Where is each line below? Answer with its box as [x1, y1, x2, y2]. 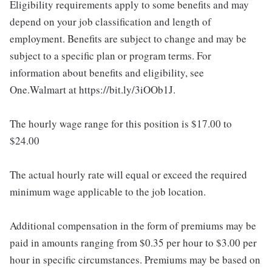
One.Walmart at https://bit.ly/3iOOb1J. [10, 82, 175, 97]
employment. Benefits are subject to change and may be [10, 31, 246, 46]
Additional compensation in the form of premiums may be [10, 218, 256, 233]
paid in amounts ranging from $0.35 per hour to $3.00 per [10, 235, 257, 250]
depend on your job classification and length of [10, 14, 211, 29]
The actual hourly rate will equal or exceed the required [10, 167, 247, 182]
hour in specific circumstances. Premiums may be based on [10, 252, 260, 267]
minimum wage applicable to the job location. [10, 184, 206, 199]
